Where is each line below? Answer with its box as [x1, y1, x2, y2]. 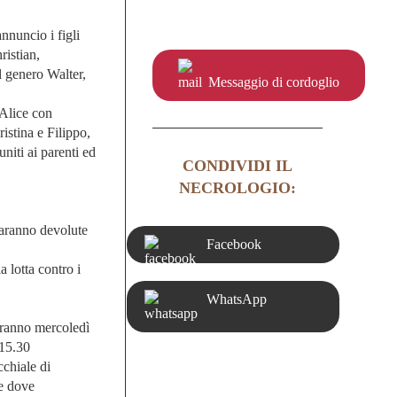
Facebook [206, 237, 261, 252]
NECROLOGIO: [178, 179, 296, 197]
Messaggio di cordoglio [204, 74, 339, 90]
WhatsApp [206, 292, 267, 307]
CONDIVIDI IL [182, 157, 292, 175]
